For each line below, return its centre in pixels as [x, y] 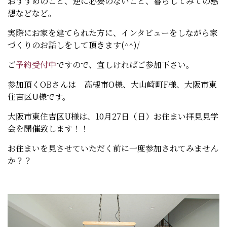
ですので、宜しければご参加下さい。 [125, 64]
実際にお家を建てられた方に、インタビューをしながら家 [113, 32]
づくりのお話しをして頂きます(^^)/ [74, 45]
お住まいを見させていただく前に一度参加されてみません [113, 148]
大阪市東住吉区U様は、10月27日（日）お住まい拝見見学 [113, 116]
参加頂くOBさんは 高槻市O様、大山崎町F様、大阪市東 [112, 84]
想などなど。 [32, 13]
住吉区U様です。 [39, 96]
